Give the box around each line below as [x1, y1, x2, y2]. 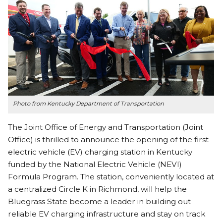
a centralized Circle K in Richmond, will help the [8, 184, 187, 194]
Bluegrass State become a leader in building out [8, 197, 191, 207]
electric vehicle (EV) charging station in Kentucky [8, 147, 192, 157]
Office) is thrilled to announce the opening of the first [8, 135, 209, 145]
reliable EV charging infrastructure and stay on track [8, 209, 205, 219]
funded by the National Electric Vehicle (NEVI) [8, 160, 182, 169]
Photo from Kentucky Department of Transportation [13, 100, 164, 108]
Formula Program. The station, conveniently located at [8, 172, 214, 182]
